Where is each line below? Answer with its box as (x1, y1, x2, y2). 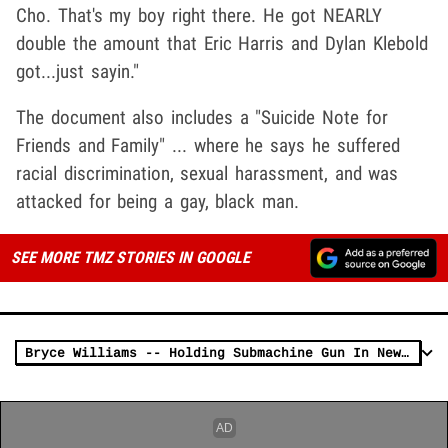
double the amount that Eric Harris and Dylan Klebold (16, 31, 428, 55)
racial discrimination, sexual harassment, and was (16, 161, 399, 185)
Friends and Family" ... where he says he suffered (16, 133, 400, 157)
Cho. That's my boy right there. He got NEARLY (16, 3, 382, 27)
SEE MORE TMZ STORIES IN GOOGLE (10, 247, 250, 267)
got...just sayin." (16, 59, 139, 83)
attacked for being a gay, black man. (16, 189, 300, 213)
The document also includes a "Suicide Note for (16, 105, 388, 129)
